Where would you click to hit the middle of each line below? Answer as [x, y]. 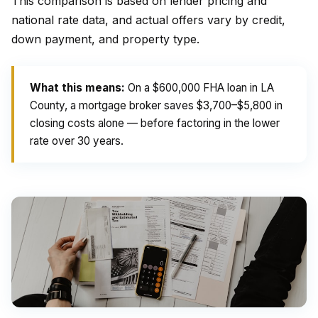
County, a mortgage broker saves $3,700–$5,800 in [156, 105]
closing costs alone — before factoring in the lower [155, 123]
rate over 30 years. [77, 141]
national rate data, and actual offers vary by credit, [148, 20]
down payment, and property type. [105, 39]
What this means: [77, 88]
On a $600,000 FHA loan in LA [199, 88]
